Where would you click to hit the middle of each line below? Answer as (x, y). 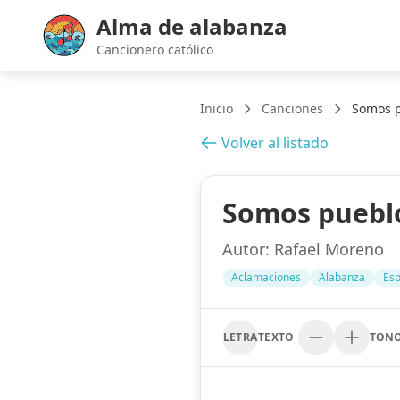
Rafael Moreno (327, 249)
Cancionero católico (155, 50)
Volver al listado (275, 143)
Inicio (217, 108)
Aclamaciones (266, 277)
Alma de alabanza (192, 26)
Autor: (246, 249)
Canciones (292, 108)
